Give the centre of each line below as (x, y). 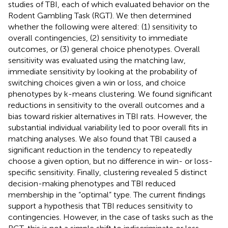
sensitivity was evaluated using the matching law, (97, 60)
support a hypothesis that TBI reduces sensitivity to (101, 206)
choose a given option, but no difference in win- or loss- (110, 161)
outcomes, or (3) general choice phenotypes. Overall (104, 49)
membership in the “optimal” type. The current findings (107, 194)
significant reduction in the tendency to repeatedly (100, 150)
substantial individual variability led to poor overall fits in (108, 127)
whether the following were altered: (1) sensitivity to (103, 26)
